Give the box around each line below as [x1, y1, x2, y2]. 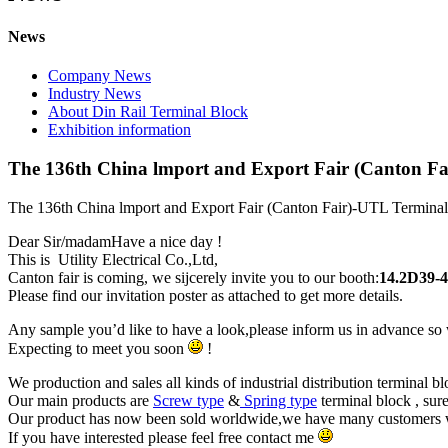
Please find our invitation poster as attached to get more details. [8, 286, 403, 304]
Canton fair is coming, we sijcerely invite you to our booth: [8, 268, 379, 286]
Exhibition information [48, 121, 191, 139]
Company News [48, 67, 151, 85]
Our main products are [8, 391, 153, 409]
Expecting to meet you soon [8, 339, 188, 357]
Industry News [48, 85, 141, 103]
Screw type [153, 391, 224, 409]
